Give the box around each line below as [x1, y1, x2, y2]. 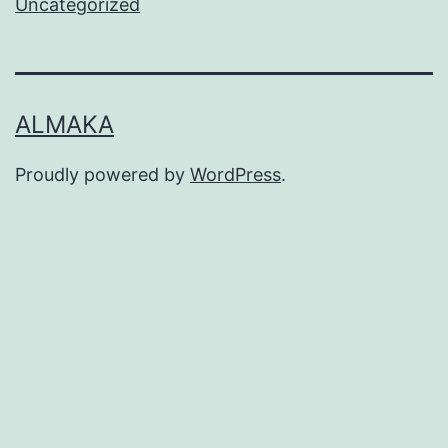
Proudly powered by [15, 164, 190, 186]
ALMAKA [15, 110, 114, 140]
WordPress [190, 164, 281, 186]
